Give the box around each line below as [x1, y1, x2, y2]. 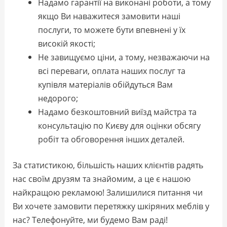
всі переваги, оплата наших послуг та [37, 64, 185, 77]
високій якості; [37, 37, 95, 49]
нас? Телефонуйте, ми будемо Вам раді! [13, 214, 168, 226]
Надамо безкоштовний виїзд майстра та [37, 105, 197, 118]
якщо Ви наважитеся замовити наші [37, 10, 180, 22]
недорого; [37, 92, 78, 104]
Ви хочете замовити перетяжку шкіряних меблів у [13, 200, 210, 212]
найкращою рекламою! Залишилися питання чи [13, 186, 203, 199]
